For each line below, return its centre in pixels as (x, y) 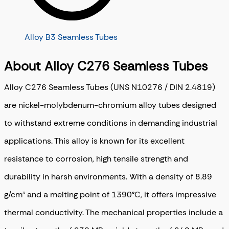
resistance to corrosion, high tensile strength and (96, 158)
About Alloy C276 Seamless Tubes (106, 66)
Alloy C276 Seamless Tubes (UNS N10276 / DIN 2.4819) (110, 87)
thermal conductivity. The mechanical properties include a (113, 212)
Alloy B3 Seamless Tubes (71, 37)
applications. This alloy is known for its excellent (94, 141)
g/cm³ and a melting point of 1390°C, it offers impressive (110, 194)
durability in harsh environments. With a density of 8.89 (108, 176)
